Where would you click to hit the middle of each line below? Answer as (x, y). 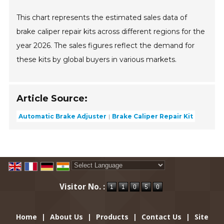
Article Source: (52, 99)
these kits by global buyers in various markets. (97, 60)
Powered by (92, 176)
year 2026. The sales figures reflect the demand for (106, 46)
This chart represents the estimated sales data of (102, 18)
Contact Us (161, 217)
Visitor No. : (83, 187)
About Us (66, 217)
